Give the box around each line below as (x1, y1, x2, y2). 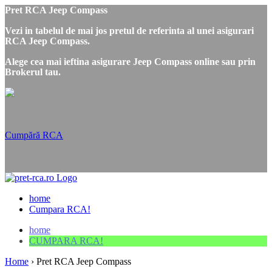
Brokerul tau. (5, 67, 61, 77)
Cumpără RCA (5, 130, 63, 140)
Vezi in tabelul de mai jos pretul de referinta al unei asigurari (5, 25, 254, 36)
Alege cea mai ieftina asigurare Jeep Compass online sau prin (5, 56, 256, 67)
